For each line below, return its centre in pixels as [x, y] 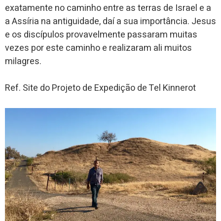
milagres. [23, 62]
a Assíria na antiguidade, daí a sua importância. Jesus [110, 22]
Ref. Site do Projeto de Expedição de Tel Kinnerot [100, 88]
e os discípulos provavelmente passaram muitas [101, 35]
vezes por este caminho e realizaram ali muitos [98, 48]
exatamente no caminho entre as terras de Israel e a [108, 8]
